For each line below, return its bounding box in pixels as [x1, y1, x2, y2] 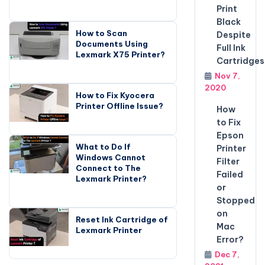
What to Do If [76, 141, 131, 151]
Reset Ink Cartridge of [76, 214, 168, 224]
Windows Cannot [76, 152, 146, 162]
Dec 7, [214, 250, 240, 259]
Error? [216, 234, 244, 245]
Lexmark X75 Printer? [76, 49, 165, 59]
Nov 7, [214, 71, 240, 80]
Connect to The [76, 163, 141, 173]
